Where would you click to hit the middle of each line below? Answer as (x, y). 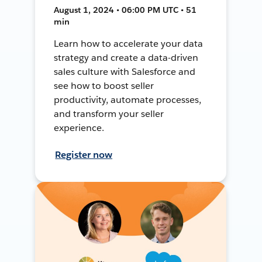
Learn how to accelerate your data (128, 43)
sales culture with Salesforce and (125, 71)
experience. (79, 127)
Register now (84, 154)
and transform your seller (109, 113)
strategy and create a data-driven (126, 57)
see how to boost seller (104, 85)
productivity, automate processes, (127, 99)
